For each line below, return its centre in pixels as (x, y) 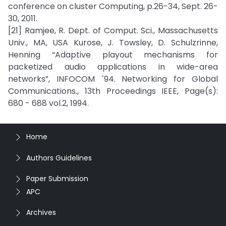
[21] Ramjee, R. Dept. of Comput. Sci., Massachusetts (113, 31)
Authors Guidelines (59, 158)
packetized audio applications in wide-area (113, 67)
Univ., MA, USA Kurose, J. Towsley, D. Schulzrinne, (113, 43)
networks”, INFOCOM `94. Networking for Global (113, 79)
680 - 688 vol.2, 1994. (48, 103)
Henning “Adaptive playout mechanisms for (113, 55)
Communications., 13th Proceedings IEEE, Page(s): (113, 91)
